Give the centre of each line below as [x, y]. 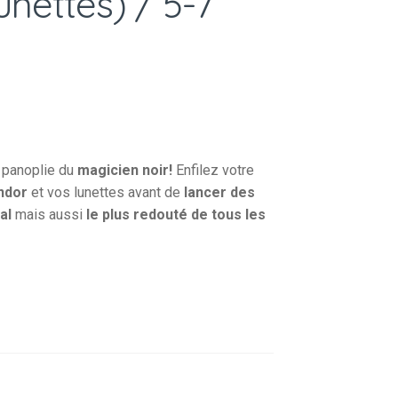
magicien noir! [124, 170]
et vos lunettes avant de [105, 192]
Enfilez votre [213, 170]
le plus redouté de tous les [175, 214]
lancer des [219, 192]
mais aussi [48, 214]
